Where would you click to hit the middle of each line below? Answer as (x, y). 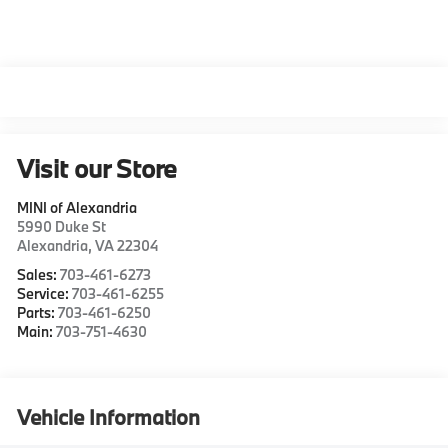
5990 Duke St (62, 226)
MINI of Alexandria (77, 207)
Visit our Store (97, 168)
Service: (45, 293)
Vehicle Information (109, 416)
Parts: (38, 312)
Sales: (39, 274)
